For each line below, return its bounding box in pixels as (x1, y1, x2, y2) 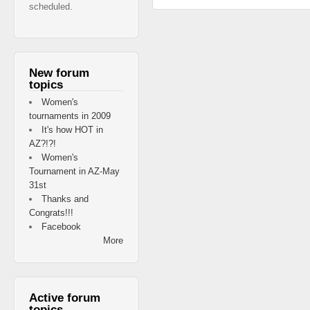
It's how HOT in (42, 125, 104, 136)
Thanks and (42, 194, 89, 205)
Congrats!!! (29, 208, 73, 219)
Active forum (29, 291, 100, 305)
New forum (29, 66, 89, 80)
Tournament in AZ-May (29, 166, 120, 177)
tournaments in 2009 (29, 111, 111, 122)
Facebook (42, 221, 82, 232)
